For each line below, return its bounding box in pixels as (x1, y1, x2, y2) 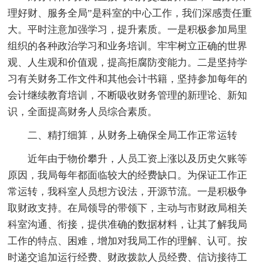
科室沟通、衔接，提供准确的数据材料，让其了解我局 (8, 219, 248, 231)
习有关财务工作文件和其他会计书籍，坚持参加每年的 (8, 73, 248, 85)
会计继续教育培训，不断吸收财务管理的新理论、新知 (8, 90, 248, 102)
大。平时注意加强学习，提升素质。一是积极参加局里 (8, 24, 248, 36)
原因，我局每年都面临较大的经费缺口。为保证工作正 (8, 170, 248, 181)
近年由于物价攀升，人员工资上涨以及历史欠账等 (28, 153, 248, 165)
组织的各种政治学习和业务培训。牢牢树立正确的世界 (8, 41, 248, 52)
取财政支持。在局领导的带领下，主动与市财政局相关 (8, 203, 248, 214)
